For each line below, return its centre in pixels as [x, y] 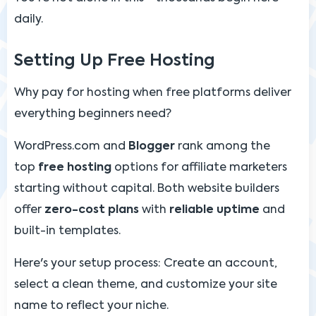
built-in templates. [67, 231]
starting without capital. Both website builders [147, 189]
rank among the [223, 146]
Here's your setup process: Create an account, [146, 263]
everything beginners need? [93, 114]
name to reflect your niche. [91, 306]
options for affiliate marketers [199, 168]
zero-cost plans [92, 210]
